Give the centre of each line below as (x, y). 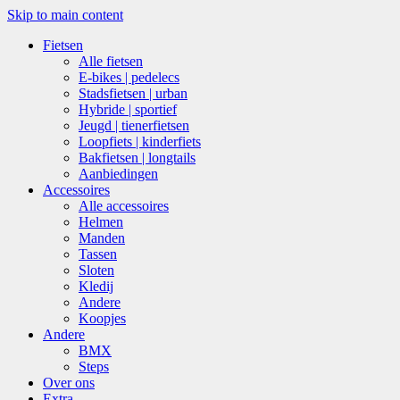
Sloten (96, 270)
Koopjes (102, 318)
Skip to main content (65, 15)
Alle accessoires (124, 206)
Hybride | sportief (128, 109)
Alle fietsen (111, 61)
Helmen (101, 222)
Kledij (96, 286)
